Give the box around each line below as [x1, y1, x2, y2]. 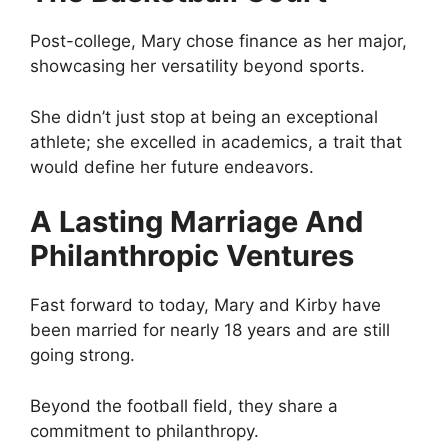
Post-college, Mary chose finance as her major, [30, 31, 407, 52]
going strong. [30, 345, 135, 366]
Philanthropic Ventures [30, 238, 354, 274]
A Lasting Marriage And [30, 204, 363, 240]
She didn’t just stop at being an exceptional [30, 106, 378, 127]
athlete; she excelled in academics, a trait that [30, 131, 402, 152]
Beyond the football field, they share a [30, 395, 338, 416]
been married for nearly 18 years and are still [30, 320, 390, 341]
